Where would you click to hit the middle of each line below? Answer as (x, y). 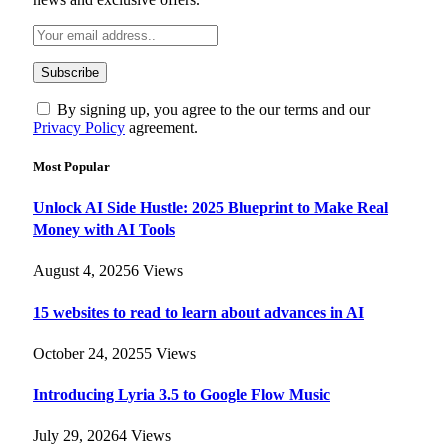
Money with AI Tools (104, 230)
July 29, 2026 (76, 436)
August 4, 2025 (82, 271)
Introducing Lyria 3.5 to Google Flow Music (181, 395)
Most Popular (71, 166)
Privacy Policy (79, 127)
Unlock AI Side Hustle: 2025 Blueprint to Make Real (210, 208)
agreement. (161, 127)
